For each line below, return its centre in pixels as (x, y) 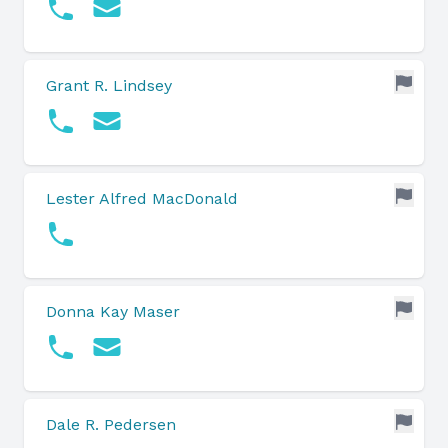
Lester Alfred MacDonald (142, 198)
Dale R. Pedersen (111, 424)
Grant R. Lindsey (109, 85)
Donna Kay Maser (113, 311)
